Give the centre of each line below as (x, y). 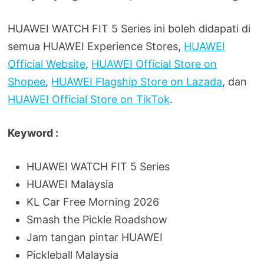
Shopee (27, 81)
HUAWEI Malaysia (70, 184)
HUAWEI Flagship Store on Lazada (137, 81)
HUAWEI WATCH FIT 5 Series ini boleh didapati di (129, 28)
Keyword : (33, 133)
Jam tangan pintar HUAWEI (95, 237)
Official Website (47, 64)
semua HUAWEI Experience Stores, (96, 46)
